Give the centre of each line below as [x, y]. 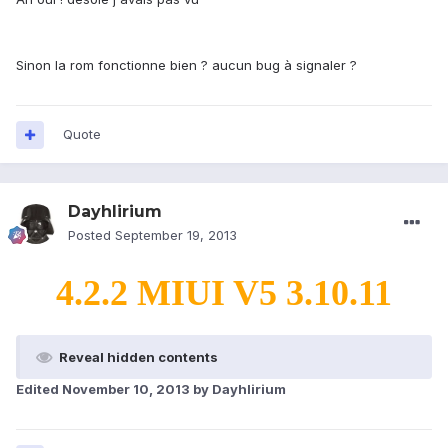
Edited [39, 389]
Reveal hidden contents [138, 357]
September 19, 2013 [176, 235]
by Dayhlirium [238, 389]
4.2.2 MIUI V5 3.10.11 [224, 293]
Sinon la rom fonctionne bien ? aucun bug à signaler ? [186, 65]
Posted [91, 235]
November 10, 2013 [126, 389]
